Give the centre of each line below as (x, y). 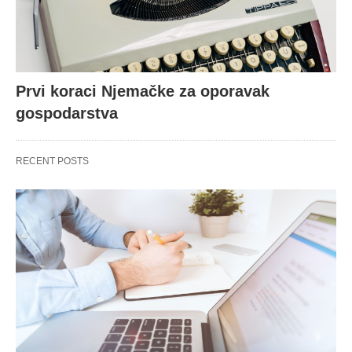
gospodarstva (67, 113)
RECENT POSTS (52, 161)
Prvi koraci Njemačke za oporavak (143, 91)
